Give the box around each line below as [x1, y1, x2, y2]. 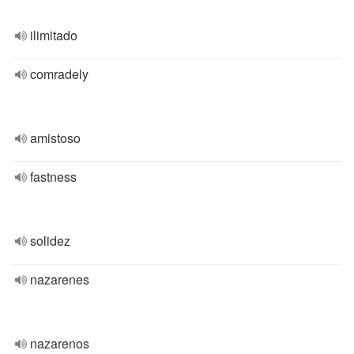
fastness [30, 168, 77, 186]
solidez [30, 232, 70, 250]
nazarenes [30, 270, 89, 288]
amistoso [30, 129, 81, 147]
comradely [30, 65, 88, 83]
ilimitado [30, 26, 77, 44]
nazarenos [30, 334, 89, 352]
